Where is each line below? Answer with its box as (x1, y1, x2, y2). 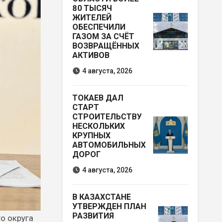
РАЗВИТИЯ (72, 211, 114, 221)
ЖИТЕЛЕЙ (72, 13, 111, 23)
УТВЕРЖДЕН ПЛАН (72, 202, 146, 212)
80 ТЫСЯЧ (72, 3, 112, 13)
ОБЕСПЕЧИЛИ (72, 22, 125, 32)
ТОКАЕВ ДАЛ (72, 93, 123, 103)
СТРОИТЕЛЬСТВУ (72, 112, 142, 122)
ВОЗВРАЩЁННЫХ (72, 41, 139, 51)
